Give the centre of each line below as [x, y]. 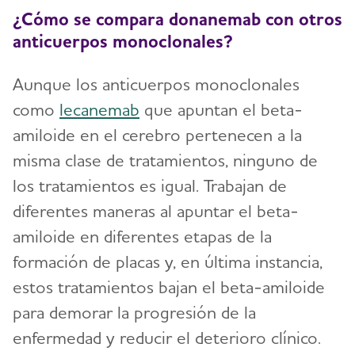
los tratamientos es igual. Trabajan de [150, 186]
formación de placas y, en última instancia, [168, 262]
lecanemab [99, 110]
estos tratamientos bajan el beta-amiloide [169, 287]
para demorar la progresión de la [134, 313]
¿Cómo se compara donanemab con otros [177, 19]
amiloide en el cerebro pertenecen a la [157, 135]
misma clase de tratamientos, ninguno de [165, 160]
